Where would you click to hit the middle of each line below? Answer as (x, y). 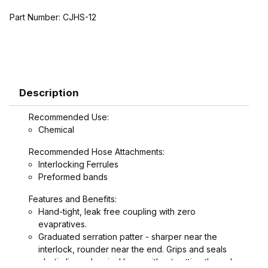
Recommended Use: (69, 117)
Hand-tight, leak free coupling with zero (117, 212)
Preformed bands (73, 177)
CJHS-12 (80, 17)
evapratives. (63, 224)
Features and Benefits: (73, 199)
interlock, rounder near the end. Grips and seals (133, 249)
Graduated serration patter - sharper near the (128, 237)
